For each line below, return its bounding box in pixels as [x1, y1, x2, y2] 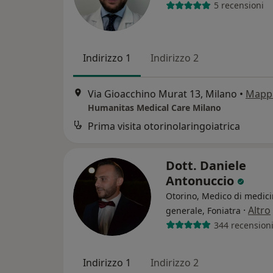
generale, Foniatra [166, 205, 241, 217]
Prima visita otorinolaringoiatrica [88, 119, 240, 133]
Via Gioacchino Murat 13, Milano [88, 87, 237, 101]
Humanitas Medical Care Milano [88, 102, 221, 114]
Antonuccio [166, 172, 237, 190]
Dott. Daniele [166, 157, 246, 174]
